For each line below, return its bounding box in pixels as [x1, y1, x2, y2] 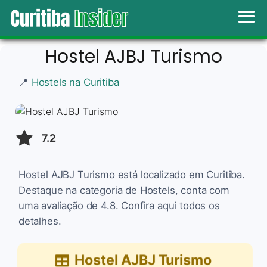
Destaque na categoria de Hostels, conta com [18, 184, 229, 196]
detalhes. [18, 215, 61, 227]
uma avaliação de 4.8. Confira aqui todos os [18, 199, 220, 212]
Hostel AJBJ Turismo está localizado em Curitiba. [18, 168, 245, 181]
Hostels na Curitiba [31, 76, 119, 88]
